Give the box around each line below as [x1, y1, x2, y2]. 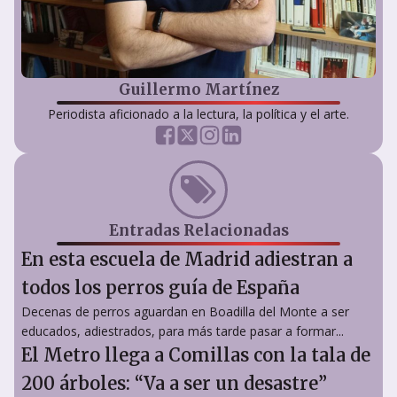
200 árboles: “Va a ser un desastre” [21, 371, 327, 394]
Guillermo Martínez [118, 79, 279, 99]
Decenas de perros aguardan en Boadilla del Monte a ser [21, 302, 349, 320]
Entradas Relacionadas [108, 220, 289, 240]
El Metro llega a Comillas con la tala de [21, 343, 370, 366]
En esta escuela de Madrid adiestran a [21, 247, 353, 270]
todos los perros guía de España [21, 276, 300, 299]
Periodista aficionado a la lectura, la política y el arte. [48, 105, 349, 122]
